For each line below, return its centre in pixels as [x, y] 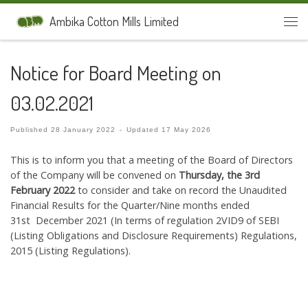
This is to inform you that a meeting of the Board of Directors [152, 160]
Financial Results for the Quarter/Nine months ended [130, 206]
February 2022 [43, 190]
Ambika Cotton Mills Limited [114, 22]
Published [31, 130]
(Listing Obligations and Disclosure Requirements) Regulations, [154, 236]
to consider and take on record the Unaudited [181, 190]
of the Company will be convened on [95, 175]
